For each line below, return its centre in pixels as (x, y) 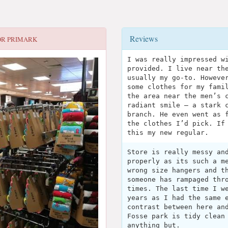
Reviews (144, 38)
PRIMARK (22, 39)
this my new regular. (168, 133)
